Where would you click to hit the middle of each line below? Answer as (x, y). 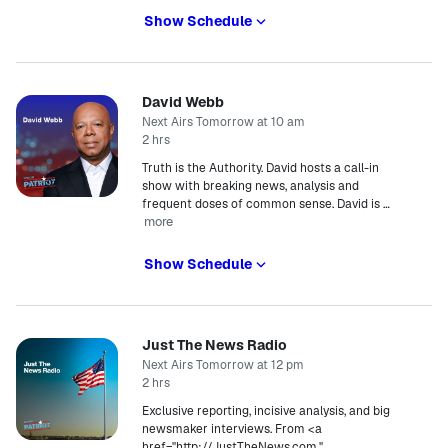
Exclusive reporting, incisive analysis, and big (266, 411)
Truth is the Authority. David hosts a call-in (260, 168)
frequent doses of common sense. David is (261, 204)
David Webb (183, 102)
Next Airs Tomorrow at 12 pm (223, 365)
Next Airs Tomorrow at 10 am (223, 122)
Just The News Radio (214, 345)
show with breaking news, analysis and (250, 186)
